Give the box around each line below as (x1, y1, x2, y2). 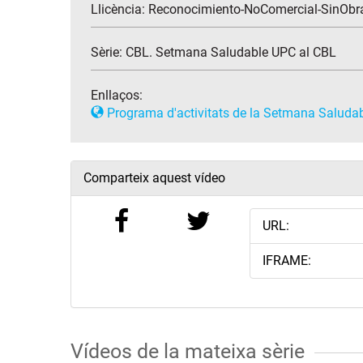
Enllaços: (91, 88, 143, 104)
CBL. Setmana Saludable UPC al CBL (126, 45, 336, 61)
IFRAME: (262, 253, 311, 269)
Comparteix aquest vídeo (83, 170, 225, 186)
